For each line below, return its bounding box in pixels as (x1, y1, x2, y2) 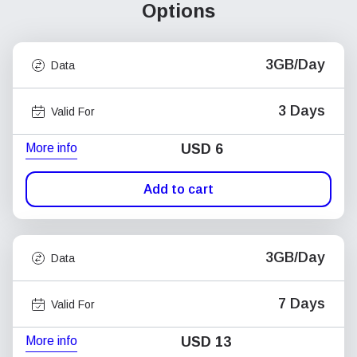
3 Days (278, 103, 325, 119)
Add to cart (143, 182, 214, 196)
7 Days (278, 296, 325, 312)
